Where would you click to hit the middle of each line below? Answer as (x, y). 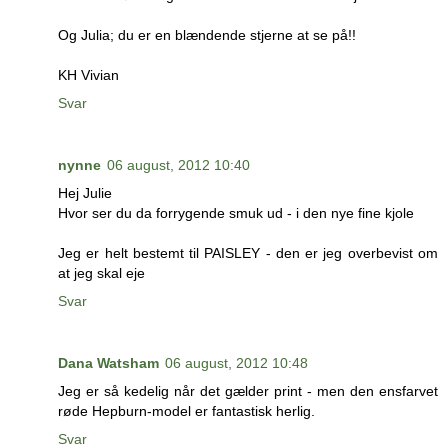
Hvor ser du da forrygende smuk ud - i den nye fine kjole (236, 213)
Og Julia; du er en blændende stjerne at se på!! (207, 35)
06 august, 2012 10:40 (178, 165)
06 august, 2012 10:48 (236, 363)
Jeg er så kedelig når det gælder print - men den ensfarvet (248, 391)
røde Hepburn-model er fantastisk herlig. (186, 411)
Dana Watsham (108, 363)
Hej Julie (85, 193)
